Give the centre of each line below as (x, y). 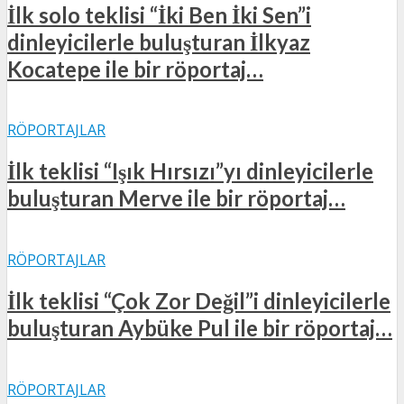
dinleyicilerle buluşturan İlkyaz (159, 42)
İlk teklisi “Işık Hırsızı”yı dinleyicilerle (190, 171)
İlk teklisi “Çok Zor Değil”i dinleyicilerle (199, 300)
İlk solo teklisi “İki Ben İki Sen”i (159, 15)
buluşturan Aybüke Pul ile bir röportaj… (200, 327)
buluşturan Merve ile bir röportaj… (176, 198)
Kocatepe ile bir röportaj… (135, 69)
